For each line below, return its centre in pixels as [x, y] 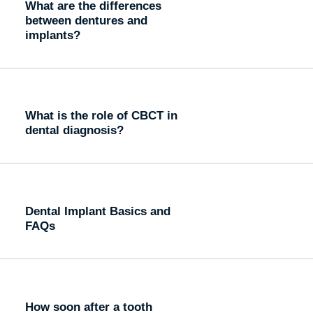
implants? [52, 35]
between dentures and [86, 20]
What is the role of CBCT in [101, 116]
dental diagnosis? [74, 130]
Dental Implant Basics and [97, 211]
